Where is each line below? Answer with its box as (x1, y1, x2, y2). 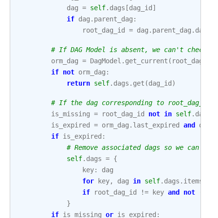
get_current (125, 57, 168, 65)
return (67, 79, 90, 87)
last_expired (133, 121, 180, 129)
